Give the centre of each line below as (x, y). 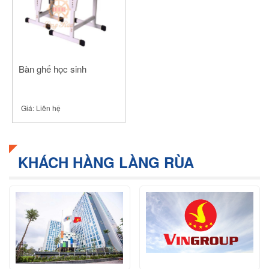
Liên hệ (48, 108)
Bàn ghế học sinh (53, 69)
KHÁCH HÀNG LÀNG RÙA (106, 162)
